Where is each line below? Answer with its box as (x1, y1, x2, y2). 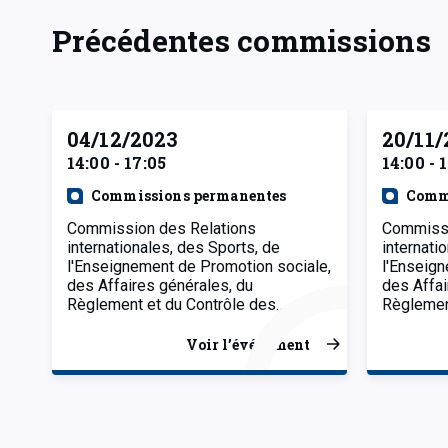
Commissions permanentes (91, 185, 287, 205)
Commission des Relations (67, 218, 256, 238)
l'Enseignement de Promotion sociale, (67, 256, 331, 276)
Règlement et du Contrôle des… (67, 294, 286, 314)
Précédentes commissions (52, 20, 431, 60)
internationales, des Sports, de (67, 237, 280, 257)
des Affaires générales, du (67, 275, 253, 295)
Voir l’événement (186, 334, 310, 354)
